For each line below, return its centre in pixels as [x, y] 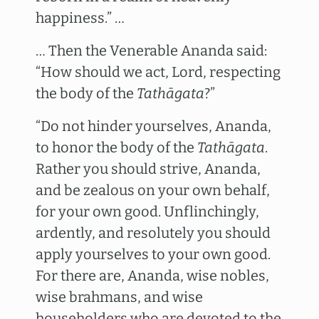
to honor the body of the [116, 147]
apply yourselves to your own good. [153, 254]
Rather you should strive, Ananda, [148, 169]
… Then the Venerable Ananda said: [151, 51]
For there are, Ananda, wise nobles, [152, 276]
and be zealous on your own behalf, [153, 190]
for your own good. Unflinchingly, [147, 211]
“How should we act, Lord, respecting [158, 72]
